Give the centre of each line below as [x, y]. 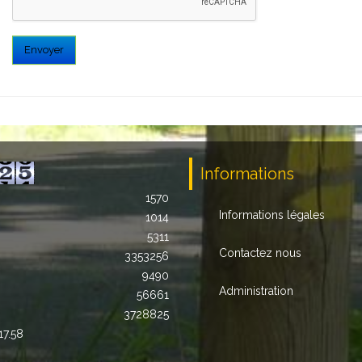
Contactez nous [260, 253]
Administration [256, 291]
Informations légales [272, 215]
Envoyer [44, 50]
